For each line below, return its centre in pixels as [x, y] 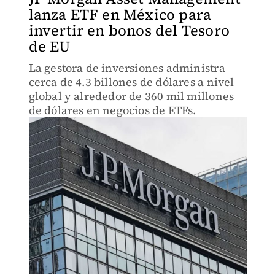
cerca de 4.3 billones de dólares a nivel [131, 82]
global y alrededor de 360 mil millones [131, 96]
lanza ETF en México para [120, 14]
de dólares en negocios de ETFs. [112, 110]
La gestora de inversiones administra [127, 68]
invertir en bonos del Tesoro [129, 30]
